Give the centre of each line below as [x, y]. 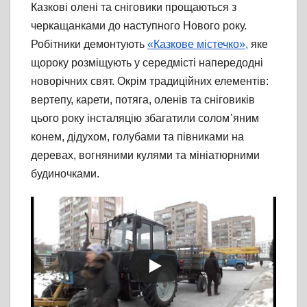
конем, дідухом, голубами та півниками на [137, 137]
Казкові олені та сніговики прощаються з [134, 8]
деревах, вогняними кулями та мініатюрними [145, 156]
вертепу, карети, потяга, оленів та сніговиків [143, 100]
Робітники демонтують [89, 45]
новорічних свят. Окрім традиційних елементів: [150, 82]
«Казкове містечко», [198, 45]
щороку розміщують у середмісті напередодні [147, 63]
